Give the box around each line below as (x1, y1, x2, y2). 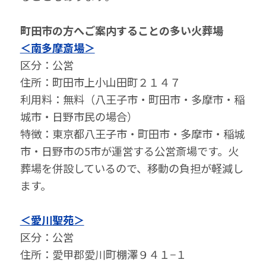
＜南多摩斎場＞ (20, 40, 95, 56)
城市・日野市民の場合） (20, 109, 138, 125)
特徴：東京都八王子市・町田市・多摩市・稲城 (20, 126, 245, 142)
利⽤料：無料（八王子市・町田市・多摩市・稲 (20, 91, 245, 107)
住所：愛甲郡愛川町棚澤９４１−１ (20, 246, 186, 262)
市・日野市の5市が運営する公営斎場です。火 (20, 143, 239, 159)
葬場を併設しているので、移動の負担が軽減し (20, 160, 243, 176)
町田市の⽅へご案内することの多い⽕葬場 (20, 23, 223, 39)
